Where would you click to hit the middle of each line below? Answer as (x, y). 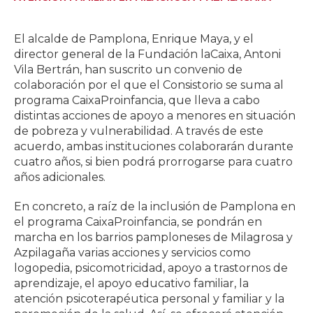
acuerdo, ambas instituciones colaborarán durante (154, 146)
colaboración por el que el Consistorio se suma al (149, 85)
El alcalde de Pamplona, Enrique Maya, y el (134, 38)
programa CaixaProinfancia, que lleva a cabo (137, 100)
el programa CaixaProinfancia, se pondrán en (138, 221)
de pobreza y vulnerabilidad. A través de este (139, 131)
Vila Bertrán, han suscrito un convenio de (128, 69)
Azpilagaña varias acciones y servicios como (132, 252)
